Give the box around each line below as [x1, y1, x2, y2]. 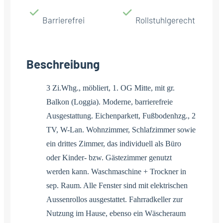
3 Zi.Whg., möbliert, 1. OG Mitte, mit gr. [46, 83, 175, 92]
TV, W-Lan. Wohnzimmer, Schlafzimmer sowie [46, 125, 196, 134]
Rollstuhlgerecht [135, 14, 195, 25]
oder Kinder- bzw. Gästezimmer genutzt [46, 153, 172, 162]
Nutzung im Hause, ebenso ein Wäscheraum [46, 209, 186, 218]
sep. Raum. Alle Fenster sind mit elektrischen [46, 181, 188, 190]
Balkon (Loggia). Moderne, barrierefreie [46, 97, 173, 106]
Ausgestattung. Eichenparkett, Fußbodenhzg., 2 [46, 111, 196, 120]
